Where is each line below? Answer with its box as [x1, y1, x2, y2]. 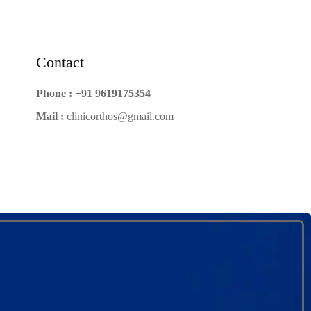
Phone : [35, 87, 72, 99]
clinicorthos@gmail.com [66, 110, 174, 122]
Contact [35, 53, 84, 71]
